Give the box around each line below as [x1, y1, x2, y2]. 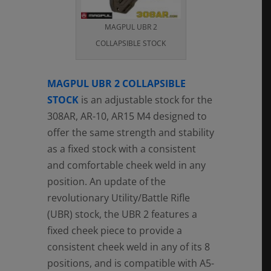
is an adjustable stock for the [78, 93, 212, 106]
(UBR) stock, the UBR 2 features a [47, 207, 197, 221]
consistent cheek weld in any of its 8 [47, 240, 210, 253]
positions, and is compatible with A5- [47, 256, 214, 270]
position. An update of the [47, 174, 166, 188]
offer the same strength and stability [47, 125, 214, 139]
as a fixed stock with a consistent [47, 142, 196, 155]
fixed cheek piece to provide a [47, 223, 182, 237]
